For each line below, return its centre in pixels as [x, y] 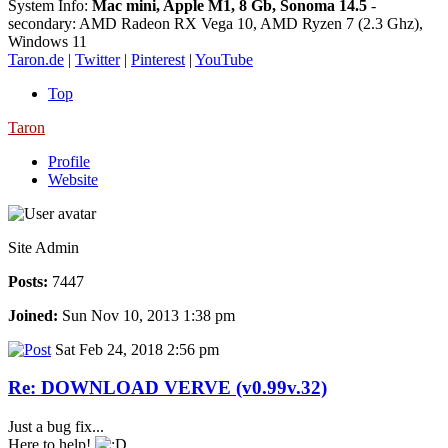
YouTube [224, 59]
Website [73, 179]
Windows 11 [47, 41]
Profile [69, 161]
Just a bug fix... [56, 427]
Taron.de [36, 59]
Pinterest [158, 59]
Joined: [33, 315]
